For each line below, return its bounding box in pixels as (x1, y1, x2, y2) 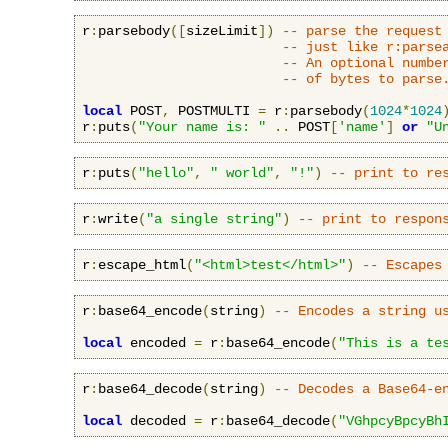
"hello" (138, 164, 194, 181)
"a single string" (146, 210, 282, 227)
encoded (122, 334, 194, 351)
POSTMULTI (170, 102, 258, 119)
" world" (210, 164, 274, 181)
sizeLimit (186, 22, 258, 39)
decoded (122, 412, 194, 429)
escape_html (98, 256, 186, 273)
